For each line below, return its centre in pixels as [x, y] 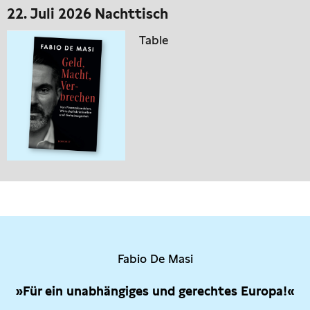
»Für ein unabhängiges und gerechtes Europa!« [155, 291]
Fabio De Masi [155, 259]
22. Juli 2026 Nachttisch [88, 14]
